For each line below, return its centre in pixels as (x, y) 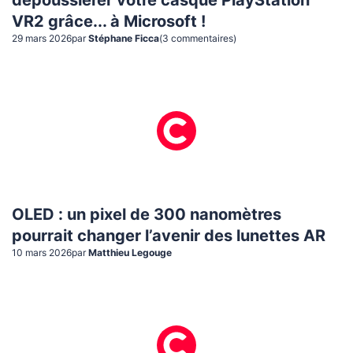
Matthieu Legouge (130, 253)
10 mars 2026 (42, 253)
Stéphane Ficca (124, 39)
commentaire (200, 39)
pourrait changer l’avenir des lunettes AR (169, 236)
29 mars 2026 (42, 39)
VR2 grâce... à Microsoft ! (109, 22)
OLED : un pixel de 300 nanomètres (147, 215)
